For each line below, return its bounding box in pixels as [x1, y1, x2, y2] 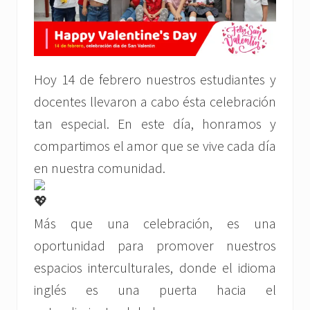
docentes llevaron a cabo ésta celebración [34, 93, 276, 111]
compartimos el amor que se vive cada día [34, 137, 276, 155]
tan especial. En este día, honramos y [34, 115, 276, 133]
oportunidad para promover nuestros [34, 237, 276, 255]
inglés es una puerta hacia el [34, 281, 276, 299]
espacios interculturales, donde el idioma [34, 259, 276, 277]
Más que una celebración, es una [34, 215, 276, 232]
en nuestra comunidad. [34, 159, 165, 177]
